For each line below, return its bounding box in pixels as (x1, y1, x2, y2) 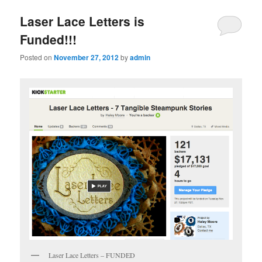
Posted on (20, 52, 54, 63)
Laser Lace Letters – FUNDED (49, 250, 136, 260)
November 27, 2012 (54, 52, 119, 63)
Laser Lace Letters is (20, 12, 145, 30)
